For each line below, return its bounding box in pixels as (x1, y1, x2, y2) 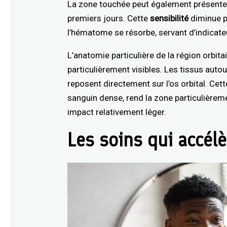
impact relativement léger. (67, 106, 167, 117)
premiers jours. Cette (67, 13, 150, 23)
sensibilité (150, 13, 189, 23)
